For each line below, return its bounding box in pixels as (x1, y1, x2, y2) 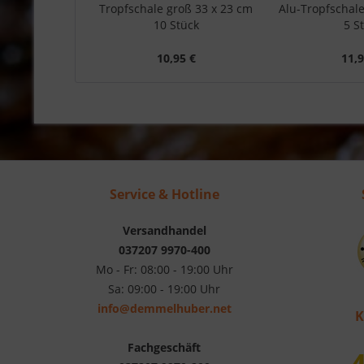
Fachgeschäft (128, 339, 201, 355)
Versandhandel (122, 222, 206, 238)
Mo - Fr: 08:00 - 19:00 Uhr (95, 261, 233, 277)
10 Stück (153, 16, 199, 32)
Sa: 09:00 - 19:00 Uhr (108, 280, 220, 297)
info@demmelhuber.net (97, 300, 232, 316)
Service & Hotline (109, 184, 219, 203)
